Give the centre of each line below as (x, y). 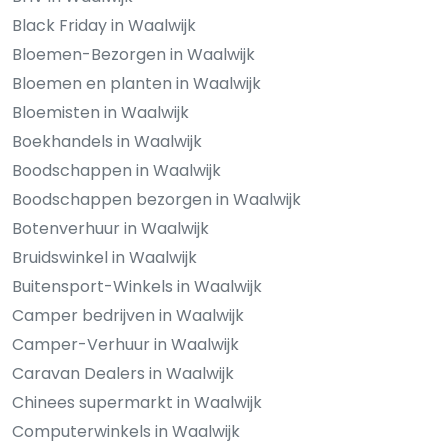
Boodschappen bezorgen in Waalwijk (156, 199)
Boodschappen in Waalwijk (116, 170)
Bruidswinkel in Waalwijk (104, 257)
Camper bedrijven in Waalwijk (128, 315)
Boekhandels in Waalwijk (107, 141)
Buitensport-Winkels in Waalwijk (137, 286)
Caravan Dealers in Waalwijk (123, 373)
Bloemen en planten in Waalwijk (136, 83)
